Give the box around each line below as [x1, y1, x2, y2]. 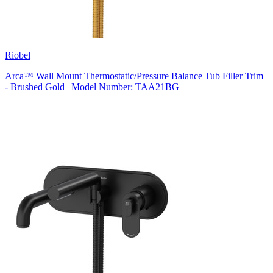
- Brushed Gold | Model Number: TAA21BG [5, 81, 179, 92]
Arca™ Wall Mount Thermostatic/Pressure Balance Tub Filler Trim [5, 70, 263, 81]
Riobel [5, 49, 30, 60]
